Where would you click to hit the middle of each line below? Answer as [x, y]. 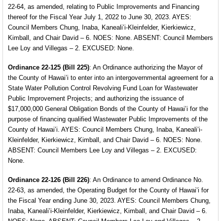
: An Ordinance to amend [125, 180]
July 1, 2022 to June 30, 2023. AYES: [138, 17]
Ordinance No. [182, 180]
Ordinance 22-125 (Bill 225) [49, 67]
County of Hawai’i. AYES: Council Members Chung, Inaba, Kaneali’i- [105, 129]
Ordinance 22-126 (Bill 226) [49, 180]
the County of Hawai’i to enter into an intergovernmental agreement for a [110, 78]
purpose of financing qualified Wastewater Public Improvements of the [108, 119]
